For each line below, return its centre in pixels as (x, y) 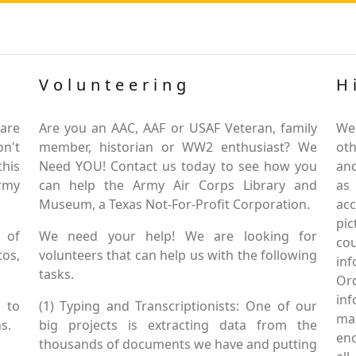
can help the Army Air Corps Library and (178, 185)
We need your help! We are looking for (178, 236)
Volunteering (114, 85)
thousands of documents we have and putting (178, 344)
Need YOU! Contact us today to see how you (178, 166)
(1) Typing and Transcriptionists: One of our (178, 306)
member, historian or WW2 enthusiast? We (178, 147)
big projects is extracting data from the (178, 325)
